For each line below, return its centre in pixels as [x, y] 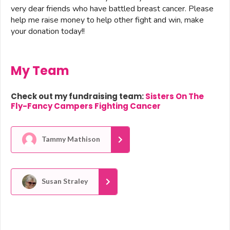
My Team [40, 71]
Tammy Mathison [70, 139]
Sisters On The [175, 97]
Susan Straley [64, 181]
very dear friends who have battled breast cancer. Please [112, 9]
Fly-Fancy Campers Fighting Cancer [86, 106]
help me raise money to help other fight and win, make [107, 20]
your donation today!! [48, 32]
